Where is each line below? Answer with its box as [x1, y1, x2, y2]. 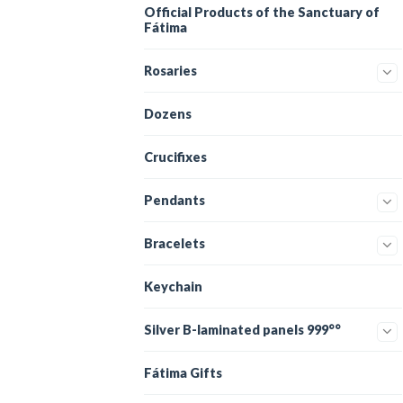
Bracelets [144, 236, 205, 251]
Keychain [144, 279, 202, 294]
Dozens [144, 106, 192, 121]
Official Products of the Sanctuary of [144, 4, 380, 20]
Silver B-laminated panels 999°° [144, 322, 341, 337]
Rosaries [144, 63, 197, 78]
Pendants [144, 193, 205, 208]
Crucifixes [144, 149, 207, 165]
